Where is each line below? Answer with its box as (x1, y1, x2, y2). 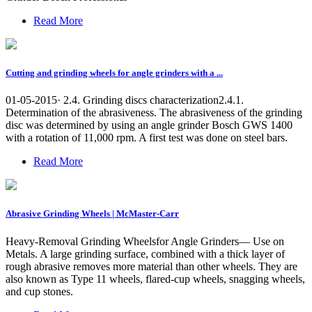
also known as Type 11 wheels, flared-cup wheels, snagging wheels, (6, 272, 305, 285)
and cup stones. (6, 285, 73, 297)
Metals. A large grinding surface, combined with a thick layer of (6, 247, 285, 260)
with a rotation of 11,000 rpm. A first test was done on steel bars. (6, 132, 288, 144)
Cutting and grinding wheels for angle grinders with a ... (6, 68, 223, 79)
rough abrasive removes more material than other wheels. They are (6, 260, 297, 272)
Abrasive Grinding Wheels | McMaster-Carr (6, 208, 179, 219)
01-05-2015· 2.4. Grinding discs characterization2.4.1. (6, 94, 244, 107)
